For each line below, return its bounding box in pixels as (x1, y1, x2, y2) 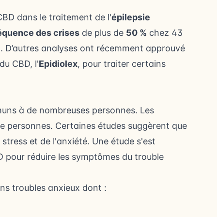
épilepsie (111, 12, 150, 23)
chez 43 (147, 28, 183, 38)
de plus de (79, 28, 126, 38)
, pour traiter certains (77, 59, 166, 69)
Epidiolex (39, 59, 77, 69)
